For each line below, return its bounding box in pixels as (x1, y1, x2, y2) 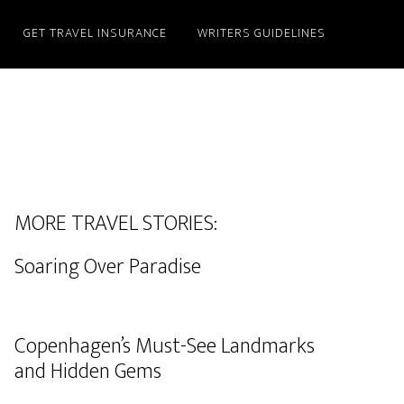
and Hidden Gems (14, 353, 161, 390)
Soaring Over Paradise (14, 249, 201, 285)
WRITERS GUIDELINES (197, 23, 326, 43)
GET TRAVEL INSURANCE (23, 23, 167, 43)
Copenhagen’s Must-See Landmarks (14, 328, 315, 364)
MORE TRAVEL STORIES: (14, 206, 217, 242)
